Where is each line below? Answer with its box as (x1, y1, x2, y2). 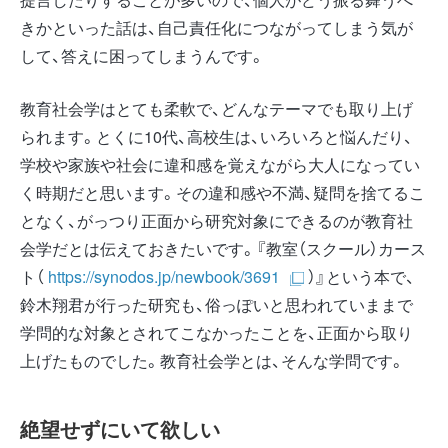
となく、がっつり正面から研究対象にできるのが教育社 (20, 208, 413, 232)
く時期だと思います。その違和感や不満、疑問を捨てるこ (20, 180, 425, 204)
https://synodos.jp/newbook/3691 (48, 264, 280, 288)
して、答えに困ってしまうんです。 (20, 43, 265, 67)
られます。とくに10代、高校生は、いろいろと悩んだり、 (20, 124, 413, 148)
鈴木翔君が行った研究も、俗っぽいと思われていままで (20, 292, 413, 316)
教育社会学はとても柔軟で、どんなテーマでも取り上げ (20, 96, 413, 120)
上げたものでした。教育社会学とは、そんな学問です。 (20, 348, 405, 372)
